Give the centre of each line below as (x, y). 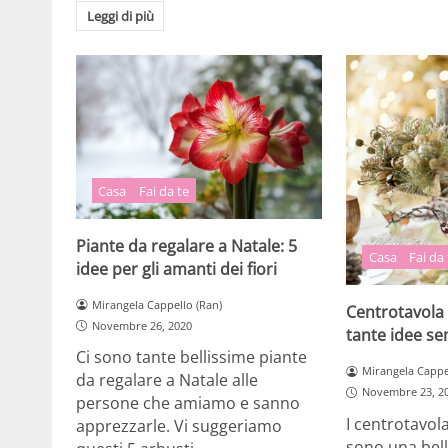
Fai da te (164, 190)
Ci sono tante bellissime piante (191, 357)
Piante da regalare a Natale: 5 (186, 245)
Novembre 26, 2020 (141, 325)
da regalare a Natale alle (167, 380)
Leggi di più (120, 16)
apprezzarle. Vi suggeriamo (179, 426)
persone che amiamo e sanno (188, 403)
